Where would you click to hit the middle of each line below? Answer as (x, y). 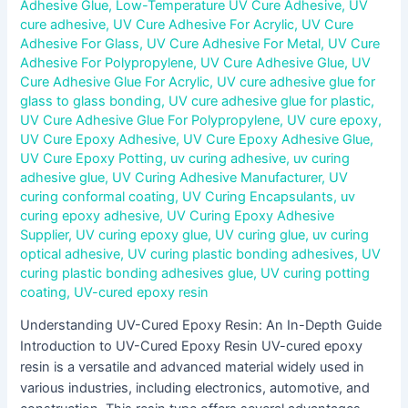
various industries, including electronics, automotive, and (195, 388)
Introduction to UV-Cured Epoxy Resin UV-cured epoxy (192, 347)
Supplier (45, 235)
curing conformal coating (98, 196)
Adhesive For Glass (80, 43)
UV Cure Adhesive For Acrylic (204, 24)
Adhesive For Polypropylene (107, 62)
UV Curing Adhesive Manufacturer (217, 177)
